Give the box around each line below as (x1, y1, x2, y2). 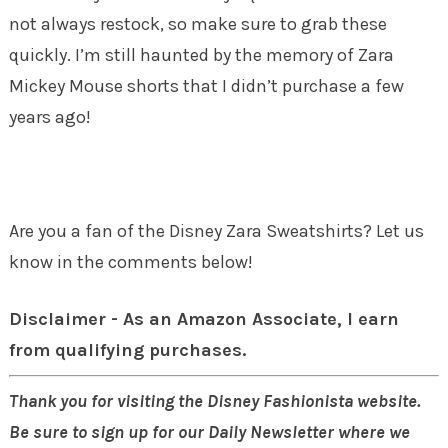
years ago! (8, 105, 91, 128)
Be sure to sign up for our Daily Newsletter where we (8, 420, 410, 443)
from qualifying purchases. (8, 338, 246, 361)
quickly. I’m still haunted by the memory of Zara (8, 43, 394, 66)
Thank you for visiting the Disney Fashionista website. (8, 389, 420, 412)
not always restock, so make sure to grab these (8, 12, 387, 35)
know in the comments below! (8, 250, 253, 273)
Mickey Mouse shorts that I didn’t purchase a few (8, 74, 404, 97)
